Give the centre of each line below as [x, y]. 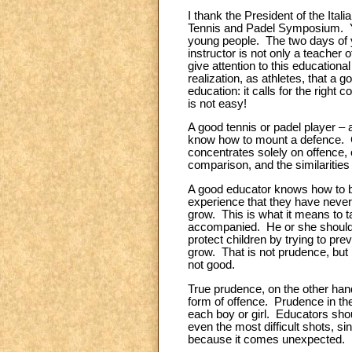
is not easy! [219, 103]
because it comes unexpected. [266, 339]
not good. [211, 264]
